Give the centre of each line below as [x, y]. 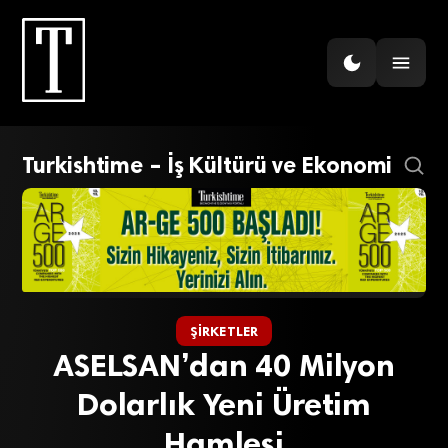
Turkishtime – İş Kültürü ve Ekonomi [207, 166]
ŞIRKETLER [224, 330]
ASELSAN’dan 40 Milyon [224, 364]
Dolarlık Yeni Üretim [224, 403]
